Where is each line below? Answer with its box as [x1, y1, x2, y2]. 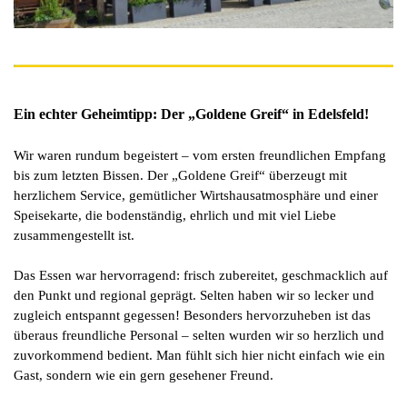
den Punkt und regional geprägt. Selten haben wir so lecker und [14, 287, 374, 303]
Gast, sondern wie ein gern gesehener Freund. [14, 367, 273, 382]
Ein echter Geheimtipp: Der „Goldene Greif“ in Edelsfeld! [14, 105, 369, 122]
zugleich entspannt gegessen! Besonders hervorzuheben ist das [14, 307, 371, 323]
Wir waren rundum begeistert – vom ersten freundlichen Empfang [14, 147, 386, 163]
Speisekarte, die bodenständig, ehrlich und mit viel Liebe [14, 207, 336, 223]
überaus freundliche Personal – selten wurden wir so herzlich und [14, 327, 384, 342]
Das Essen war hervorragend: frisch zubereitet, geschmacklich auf [14, 267, 388, 283]
